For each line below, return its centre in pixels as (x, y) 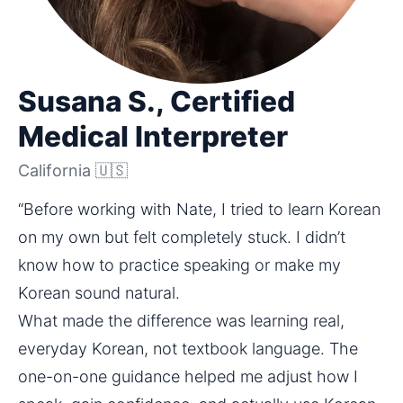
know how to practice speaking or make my (179, 265)
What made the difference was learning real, (181, 321)
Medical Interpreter (153, 137)
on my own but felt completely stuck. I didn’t (182, 237)
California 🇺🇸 (73, 170)
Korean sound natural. (99, 293)
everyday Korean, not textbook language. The (188, 349)
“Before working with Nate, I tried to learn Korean (199, 210)
